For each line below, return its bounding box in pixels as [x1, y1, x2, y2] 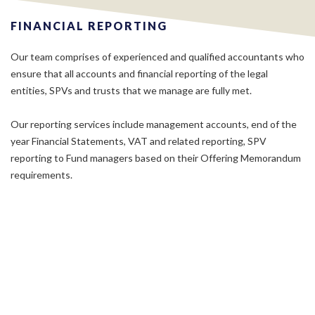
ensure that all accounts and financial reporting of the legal [11, 67, 268, 79]
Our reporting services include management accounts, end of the [11, 118, 297, 130]
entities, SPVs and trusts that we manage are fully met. [11, 84, 252, 96]
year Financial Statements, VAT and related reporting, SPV [11, 135, 266, 147]
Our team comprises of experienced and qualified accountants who [11, 51, 304, 63]
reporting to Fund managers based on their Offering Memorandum [11, 152, 301, 164]
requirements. [11, 169, 72, 181]
